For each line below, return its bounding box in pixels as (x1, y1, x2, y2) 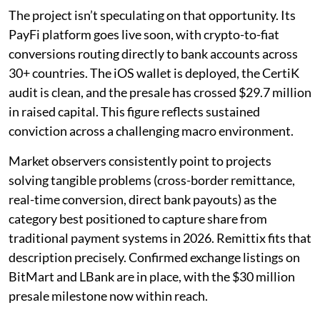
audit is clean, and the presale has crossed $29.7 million (9, 84, 311, 100)
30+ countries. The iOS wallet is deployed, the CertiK (9, 64, 299, 81)
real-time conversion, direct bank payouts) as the (9, 191, 276, 207)
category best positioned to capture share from (9, 210, 267, 226)
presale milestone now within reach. (9, 287, 208, 304)
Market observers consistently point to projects (9, 152, 271, 169)
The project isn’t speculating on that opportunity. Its (9, 6, 296, 23)
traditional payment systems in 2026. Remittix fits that (9, 229, 311, 246)
